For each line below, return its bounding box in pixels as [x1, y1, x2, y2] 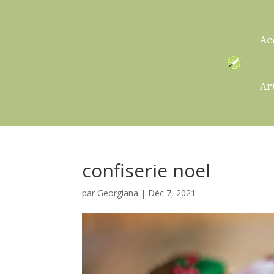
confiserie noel [82, 157, 211, 183]
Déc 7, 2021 [148, 187, 196, 199]
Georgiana [97, 187, 139, 199]
